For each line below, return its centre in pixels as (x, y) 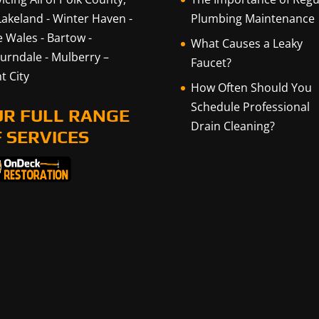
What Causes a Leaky (246, 43)
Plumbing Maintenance (252, 19)
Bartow (66, 38)
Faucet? (211, 63)
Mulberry (75, 57)
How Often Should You (251, 88)
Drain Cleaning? (232, 126)
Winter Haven (89, 19)
